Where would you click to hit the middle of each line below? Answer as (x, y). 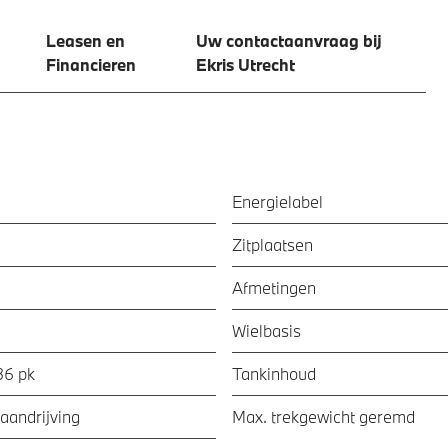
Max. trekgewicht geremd (323, 416)
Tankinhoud (273, 373)
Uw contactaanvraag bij (291, 40)
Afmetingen (273, 287)
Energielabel (277, 201)
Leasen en (87, 40)
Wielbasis (266, 330)
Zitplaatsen (272, 244)
